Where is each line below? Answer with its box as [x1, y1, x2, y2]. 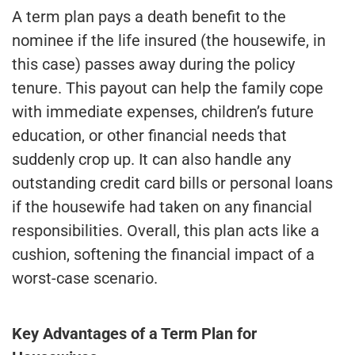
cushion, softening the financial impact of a [12, 244, 315, 264]
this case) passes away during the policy [12, 54, 295, 74]
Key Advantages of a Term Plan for [12, 323, 257, 343]
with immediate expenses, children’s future [12, 101, 314, 121]
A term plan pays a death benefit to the [12, 6, 286, 26]
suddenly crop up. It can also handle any [12, 149, 291, 169]
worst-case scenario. [12, 268, 158, 288]
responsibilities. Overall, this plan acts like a [12, 220, 319, 240]
